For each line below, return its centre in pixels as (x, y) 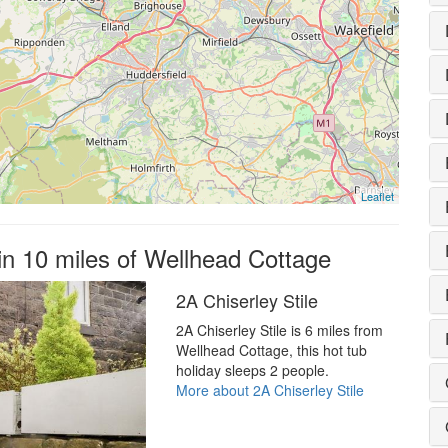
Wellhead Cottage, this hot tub (271, 349)
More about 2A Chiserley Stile (269, 389)
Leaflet (377, 195)
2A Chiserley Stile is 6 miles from (279, 329)
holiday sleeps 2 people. (252, 369)
